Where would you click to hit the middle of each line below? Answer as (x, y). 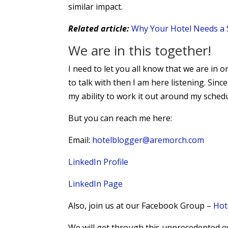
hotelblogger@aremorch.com (148, 140)
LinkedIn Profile (98, 162)
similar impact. (96, 7)
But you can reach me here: (120, 118)
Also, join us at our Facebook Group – (141, 206)
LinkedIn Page (96, 184)
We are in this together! (140, 50)
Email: (80, 140)
